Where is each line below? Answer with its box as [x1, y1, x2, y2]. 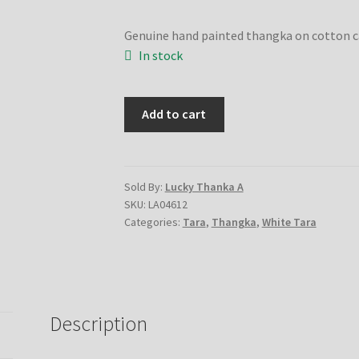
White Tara [261, 215, 317, 230]
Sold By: [123, 179, 165, 195]
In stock [139, 46, 184, 63]
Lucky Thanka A [164, 179, 244, 195]
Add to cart [142, 106, 207, 123]
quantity [123, 137, 170, 154]
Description [50, 311, 148, 337]
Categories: [123, 215, 183, 230]
